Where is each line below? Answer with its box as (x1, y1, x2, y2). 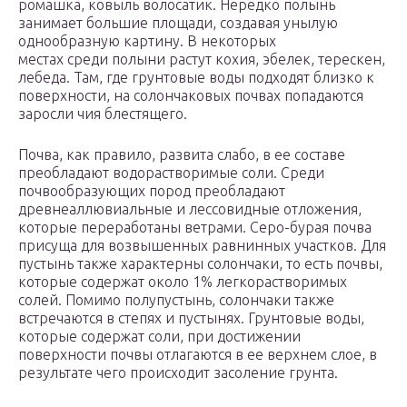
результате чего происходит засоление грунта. (18, 364, 338, 382)
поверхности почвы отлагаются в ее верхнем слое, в (18, 346, 377, 363)
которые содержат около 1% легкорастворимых (18, 273, 347, 291)
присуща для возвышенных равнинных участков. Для (18, 237, 386, 254)
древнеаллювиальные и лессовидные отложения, (18, 201, 362, 218)
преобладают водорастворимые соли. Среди (18, 164, 324, 182)
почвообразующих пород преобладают (18, 183, 285, 200)
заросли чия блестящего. (18, 105, 187, 123)
